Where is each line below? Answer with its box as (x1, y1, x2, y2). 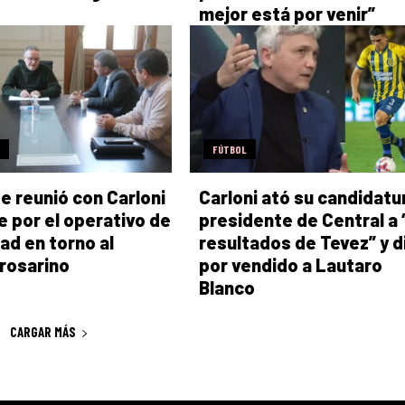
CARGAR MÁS (9, 324, 76, 341)
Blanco (198, 276, 255, 298)
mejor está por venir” (198, 3, 375, 25)
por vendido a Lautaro (198, 253, 382, 276)
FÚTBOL (212, 142, 247, 155)
